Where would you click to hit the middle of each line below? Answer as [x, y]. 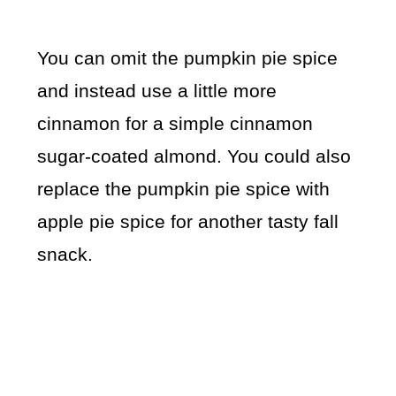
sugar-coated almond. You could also [194, 156]
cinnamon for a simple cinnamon [175, 124]
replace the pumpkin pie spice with [184, 189]
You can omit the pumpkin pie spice [188, 58]
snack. [65, 255]
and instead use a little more [157, 91]
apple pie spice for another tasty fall [188, 222]
